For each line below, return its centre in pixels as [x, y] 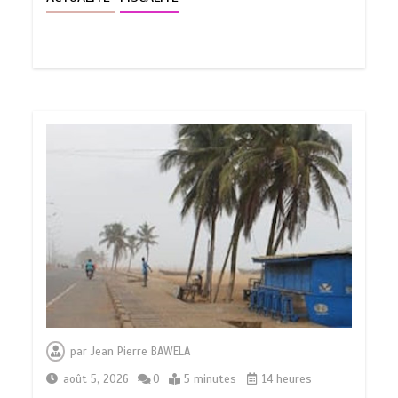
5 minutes [211, 379]
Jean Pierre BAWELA [141, 351]
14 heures [286, 379]
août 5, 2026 [96, 379]
